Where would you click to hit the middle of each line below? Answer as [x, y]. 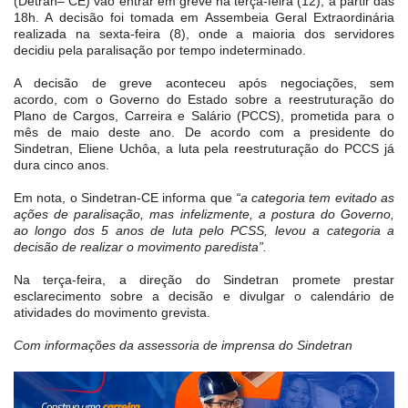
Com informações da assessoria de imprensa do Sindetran [183, 345]
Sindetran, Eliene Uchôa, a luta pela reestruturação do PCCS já [204, 148]
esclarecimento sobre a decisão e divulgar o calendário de [204, 296]
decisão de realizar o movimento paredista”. [140, 246]
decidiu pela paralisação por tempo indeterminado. [160, 50]
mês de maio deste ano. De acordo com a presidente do [204, 132]
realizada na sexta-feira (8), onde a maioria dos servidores [204, 33]
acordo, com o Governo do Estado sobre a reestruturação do [204, 99]
